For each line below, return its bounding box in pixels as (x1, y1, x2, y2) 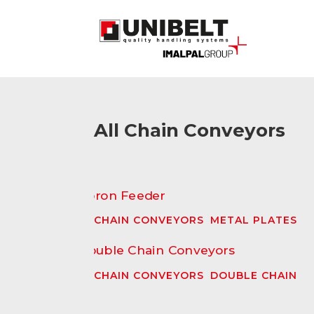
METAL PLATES (210, 214, 298, 227)
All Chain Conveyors (94, 118, 286, 142)
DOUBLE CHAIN (210, 269, 298, 282)
